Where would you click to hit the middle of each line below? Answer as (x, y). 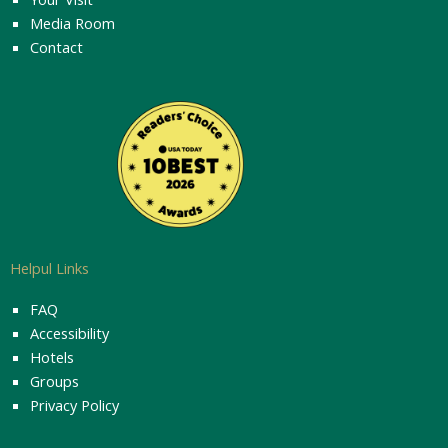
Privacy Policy (74, 405)
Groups (54, 381)
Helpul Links (49, 268)
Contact (56, 47)
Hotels (52, 357)
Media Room (72, 23)
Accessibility (69, 333)
